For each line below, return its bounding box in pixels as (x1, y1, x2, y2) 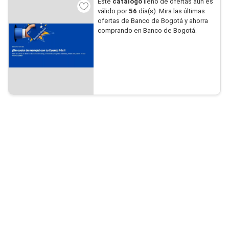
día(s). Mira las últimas (136, 7, 205, 15)
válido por (97, 7, 129, 15)
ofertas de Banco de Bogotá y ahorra (97, 17, 208, 25)
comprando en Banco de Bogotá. (97, 27, 197, 34)
